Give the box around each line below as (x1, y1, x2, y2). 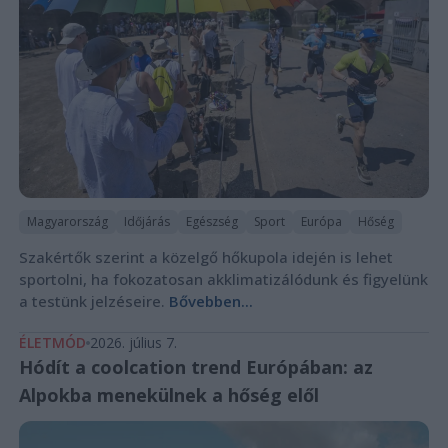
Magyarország (26, 212, 108, 230)
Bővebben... (168, 290, 253, 311)
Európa (300, 212, 342, 230)
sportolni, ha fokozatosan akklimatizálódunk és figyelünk (18, 268, 428, 289)
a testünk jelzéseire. (18, 290, 169, 311)
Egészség (185, 212, 238, 230)
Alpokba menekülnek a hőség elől (18, 382, 319, 407)
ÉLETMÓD (18, 332, 86, 352)
